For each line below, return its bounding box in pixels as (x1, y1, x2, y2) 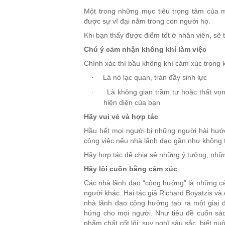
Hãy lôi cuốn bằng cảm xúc (84, 164, 177, 173)
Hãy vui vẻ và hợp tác (84, 112, 158, 121)
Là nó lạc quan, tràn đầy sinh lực (103, 73, 207, 81)
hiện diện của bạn (103, 98, 160, 106)
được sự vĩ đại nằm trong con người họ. (84, 17, 212, 25)
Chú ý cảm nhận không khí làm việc (84, 45, 206, 53)
